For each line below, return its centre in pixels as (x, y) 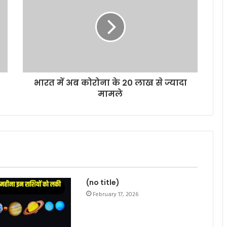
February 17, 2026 (115, 195)
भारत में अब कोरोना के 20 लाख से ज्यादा (110, 83)
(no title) (103, 182)
